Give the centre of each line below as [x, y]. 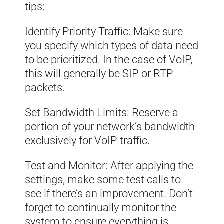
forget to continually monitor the [101, 207]
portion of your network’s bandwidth [110, 126]
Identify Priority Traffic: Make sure [104, 31]
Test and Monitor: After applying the [109, 165]
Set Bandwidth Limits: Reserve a [102, 112]
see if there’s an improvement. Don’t [109, 193]
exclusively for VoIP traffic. [87, 140]
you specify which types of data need [112, 45]
